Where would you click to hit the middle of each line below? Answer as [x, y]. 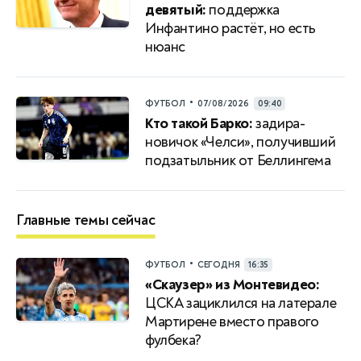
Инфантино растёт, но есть [231, 28]
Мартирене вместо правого [232, 322]
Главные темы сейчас [86, 220]
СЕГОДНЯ [218, 264]
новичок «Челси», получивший [241, 142]
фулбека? [173, 340]
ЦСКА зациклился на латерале [241, 303]
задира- [279, 123]
